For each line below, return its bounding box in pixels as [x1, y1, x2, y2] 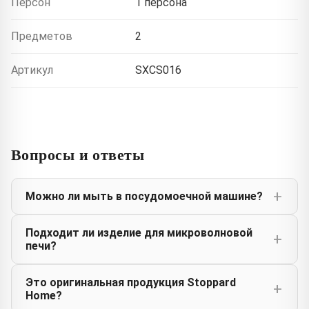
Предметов [11, 30, 72, 43]
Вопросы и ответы [11, 143, 145, 166]
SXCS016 [135, 63, 181, 77]
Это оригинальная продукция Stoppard [26, 276, 236, 290]
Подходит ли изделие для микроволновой [26, 226, 252, 240]
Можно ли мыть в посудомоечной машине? [26, 190, 263, 203]
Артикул [11, 63, 53, 77]
